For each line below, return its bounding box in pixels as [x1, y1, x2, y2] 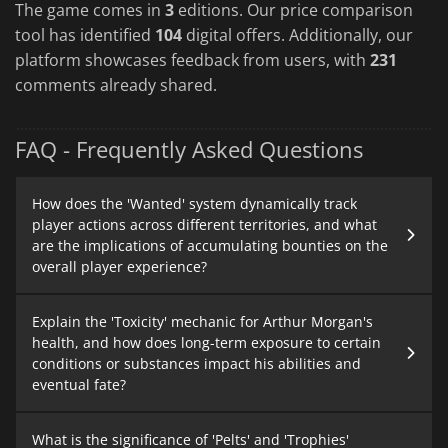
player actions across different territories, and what [32, 215, 377, 235]
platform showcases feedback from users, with [15, 48, 370, 71]
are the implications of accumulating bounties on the [32, 236, 388, 256]
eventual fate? [32, 375, 126, 395]
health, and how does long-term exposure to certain [32, 333, 381, 353]
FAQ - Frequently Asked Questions [15, 133, 363, 164]
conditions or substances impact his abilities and [32, 354, 361, 374]
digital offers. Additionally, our [182, 23, 413, 46]
